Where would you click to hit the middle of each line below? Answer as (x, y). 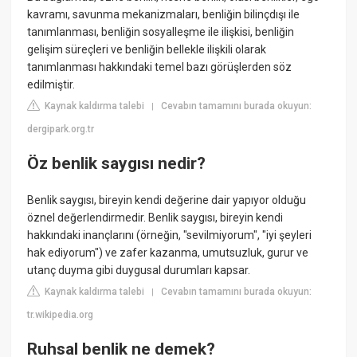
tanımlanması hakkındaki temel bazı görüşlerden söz (160, 67)
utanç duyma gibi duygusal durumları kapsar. (139, 270)
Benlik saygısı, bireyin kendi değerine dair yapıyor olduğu (167, 200)
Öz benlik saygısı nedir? (117, 164)
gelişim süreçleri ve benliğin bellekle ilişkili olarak (147, 50)
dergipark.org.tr (61, 129)
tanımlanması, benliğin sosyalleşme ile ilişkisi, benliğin (161, 32)
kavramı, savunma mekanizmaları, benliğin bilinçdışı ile (164, 15)
